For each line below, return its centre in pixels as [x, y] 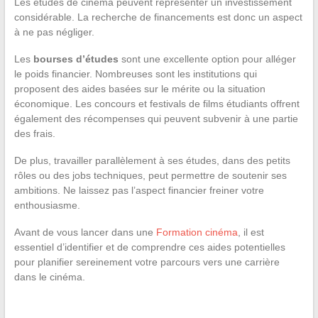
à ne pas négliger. [54, 32]
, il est [251, 232]
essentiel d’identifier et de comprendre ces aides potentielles [149, 247]
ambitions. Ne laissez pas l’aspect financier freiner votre [139, 190]
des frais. [34, 133]
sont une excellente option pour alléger [207, 59]
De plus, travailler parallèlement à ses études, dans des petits [152, 160]
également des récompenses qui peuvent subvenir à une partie [156, 118]
